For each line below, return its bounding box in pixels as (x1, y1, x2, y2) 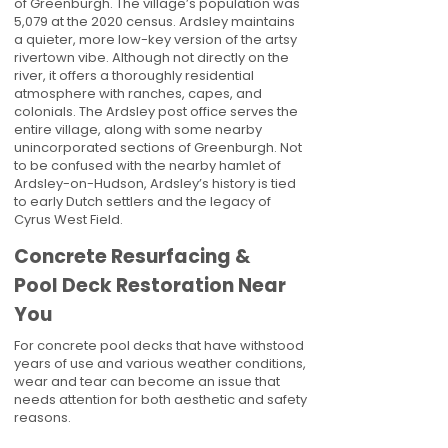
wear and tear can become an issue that (14, 372, 280, 391)
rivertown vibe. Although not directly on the (14, 48, 289, 67)
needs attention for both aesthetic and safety (14, 390, 307, 409)
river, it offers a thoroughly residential (14, 66, 254, 85)
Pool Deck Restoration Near (14, 272, 286, 299)
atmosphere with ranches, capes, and (14, 84, 262, 103)
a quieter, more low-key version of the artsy (14, 30, 297, 49)
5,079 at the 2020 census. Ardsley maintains (14, 12, 295, 31)
